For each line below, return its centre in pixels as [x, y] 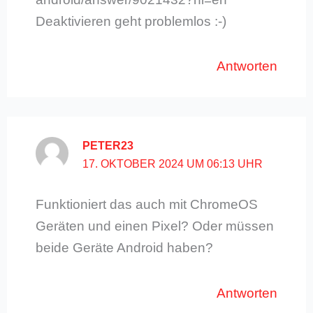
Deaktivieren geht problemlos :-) [131, 22]
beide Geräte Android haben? [124, 248]
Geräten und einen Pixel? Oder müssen [154, 226]
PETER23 [108, 145]
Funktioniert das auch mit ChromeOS [146, 205]
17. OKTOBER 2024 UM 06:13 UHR [173, 163]
